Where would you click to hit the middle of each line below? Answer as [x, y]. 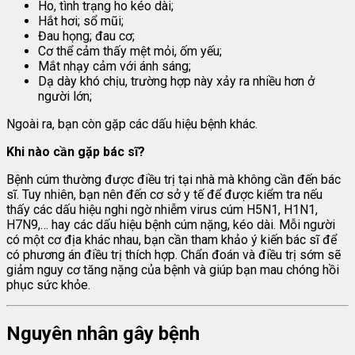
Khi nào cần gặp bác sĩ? [76, 152]
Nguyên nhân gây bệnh [103, 334]
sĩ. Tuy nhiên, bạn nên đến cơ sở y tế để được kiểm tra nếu [164, 195]
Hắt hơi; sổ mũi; [81, 21]
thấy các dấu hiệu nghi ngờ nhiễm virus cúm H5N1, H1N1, [162, 210]
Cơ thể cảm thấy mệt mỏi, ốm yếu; [130, 52]
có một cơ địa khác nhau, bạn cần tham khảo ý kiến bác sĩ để [172, 240]
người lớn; [65, 97]
